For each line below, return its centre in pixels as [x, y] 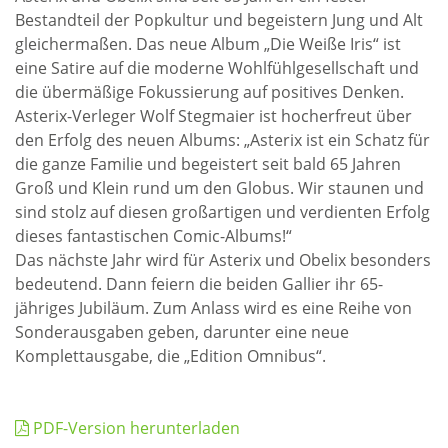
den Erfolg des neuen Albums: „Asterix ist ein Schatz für [222, 140]
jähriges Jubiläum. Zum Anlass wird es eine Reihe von [213, 308]
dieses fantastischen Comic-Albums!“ [153, 236]
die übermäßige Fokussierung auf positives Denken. [209, 92]
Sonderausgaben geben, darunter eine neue [182, 332]
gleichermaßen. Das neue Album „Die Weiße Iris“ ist [208, 44]
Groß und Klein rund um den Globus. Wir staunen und [219, 188]
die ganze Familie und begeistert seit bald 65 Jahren [208, 164]
